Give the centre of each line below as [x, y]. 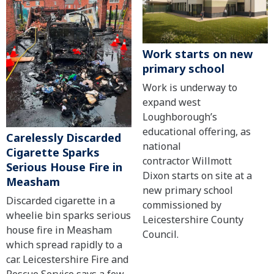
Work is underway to [190, 88]
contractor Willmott [187, 161]
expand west [171, 102]
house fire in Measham [59, 230]
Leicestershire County [193, 220]
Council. [161, 235]
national [161, 146]
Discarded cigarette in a [61, 201]
